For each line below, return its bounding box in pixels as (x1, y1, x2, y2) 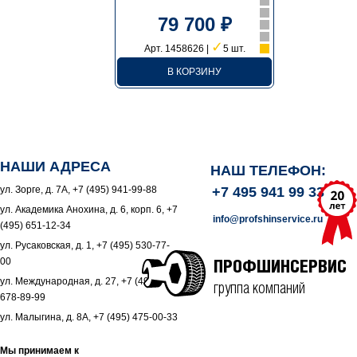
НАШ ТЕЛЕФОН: (210, 163, 326, 178)
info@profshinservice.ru (213, 214, 323, 225)
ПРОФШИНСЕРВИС (214, 260, 347, 276)
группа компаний (214, 282, 305, 296)
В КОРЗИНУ (167, 66, 222, 77)
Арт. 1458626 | (143, 43, 211, 54)
